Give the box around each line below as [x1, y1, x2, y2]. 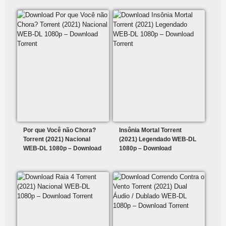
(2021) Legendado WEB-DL [119, 136, 197, 143]
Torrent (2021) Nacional [23, 136, 90, 143]
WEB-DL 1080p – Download [23, 145, 101, 152]
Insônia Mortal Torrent [119, 127, 182, 134]
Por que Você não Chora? [23, 127, 96, 134]
